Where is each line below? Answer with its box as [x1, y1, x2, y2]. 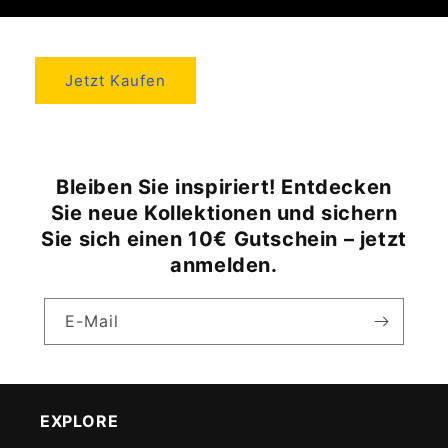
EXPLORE [40, 411, 119, 432]
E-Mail [65, 311, 119, 332]
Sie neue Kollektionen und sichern [50, 201, 398, 226]
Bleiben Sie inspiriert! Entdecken [56, 175, 392, 200]
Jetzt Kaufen [65, 70, 166, 90]
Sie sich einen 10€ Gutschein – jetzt [41, 227, 407, 252]
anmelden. [170, 253, 278, 278]
